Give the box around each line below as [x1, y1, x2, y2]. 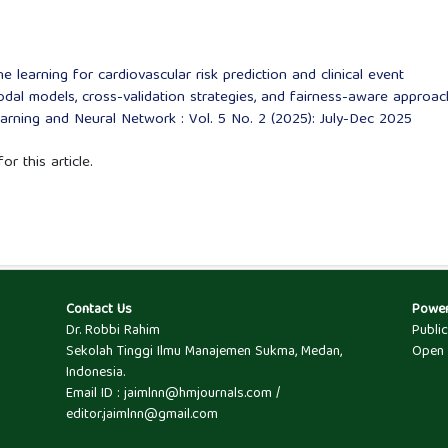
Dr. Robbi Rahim [65, 319, 160, 344]
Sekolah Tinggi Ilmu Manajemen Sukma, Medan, [65, 340, 342, 365]
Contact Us [65, 298, 132, 323]
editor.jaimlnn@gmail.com [65, 403, 218, 428]
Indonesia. [65, 361, 125, 386]
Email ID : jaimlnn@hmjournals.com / [65, 382, 280, 407]
